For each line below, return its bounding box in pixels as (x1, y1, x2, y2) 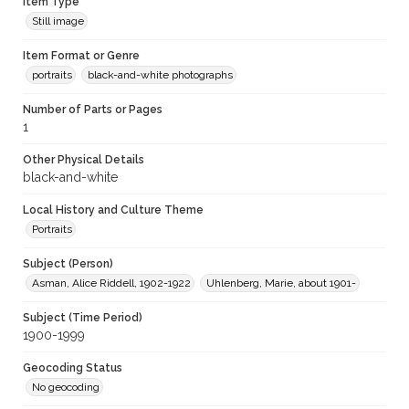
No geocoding (32, 381, 100, 394)
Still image (32, 15, 84, 28)
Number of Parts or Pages (23, 103, 163, 117)
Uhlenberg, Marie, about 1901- (206, 277, 356, 290)
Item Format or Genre (23, 49, 140, 63)
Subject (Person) (23, 257, 113, 271)
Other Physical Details (23, 153, 144, 167)
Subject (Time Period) (23, 311, 142, 325)
